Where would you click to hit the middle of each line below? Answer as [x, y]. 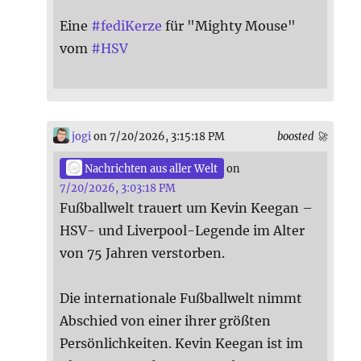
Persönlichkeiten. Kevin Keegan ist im [182, 344]
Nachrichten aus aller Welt [150, 169]
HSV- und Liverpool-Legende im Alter [183, 231]
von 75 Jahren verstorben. [143, 253]
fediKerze [132, 25]
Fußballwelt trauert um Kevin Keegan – [187, 208]
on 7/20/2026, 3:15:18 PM [158, 136]
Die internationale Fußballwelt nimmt [181, 299]
